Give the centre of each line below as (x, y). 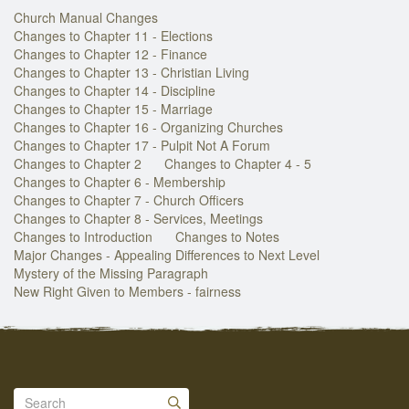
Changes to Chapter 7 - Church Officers (129, 199)
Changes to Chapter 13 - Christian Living (131, 72)
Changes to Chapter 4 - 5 (238, 163)
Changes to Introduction (83, 236)
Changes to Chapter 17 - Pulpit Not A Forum (142, 145)
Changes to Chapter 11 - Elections (113, 35)
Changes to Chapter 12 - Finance (110, 53)
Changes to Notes (227, 236)
